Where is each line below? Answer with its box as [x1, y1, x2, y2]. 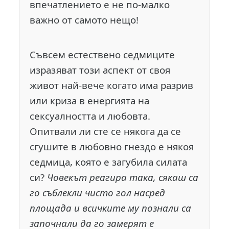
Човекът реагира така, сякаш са [47, 170, 199, 184]
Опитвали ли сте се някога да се [30, 124, 181, 138]
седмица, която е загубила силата [30, 155, 188, 168]
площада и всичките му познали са [30, 201, 192, 214]
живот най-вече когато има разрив [30, 78, 194, 91]
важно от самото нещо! [30, 13, 139, 27]
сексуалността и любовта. [30, 109, 151, 122]
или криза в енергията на [30, 94, 150, 107]
